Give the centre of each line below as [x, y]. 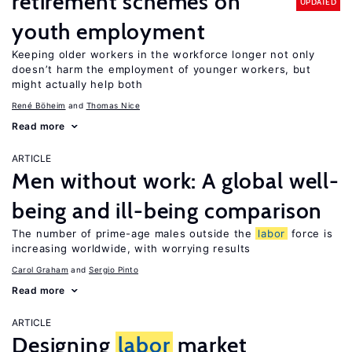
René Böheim [39, 105]
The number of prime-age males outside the [134, 233]
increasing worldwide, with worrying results [132, 248]
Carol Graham [40, 269]
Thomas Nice [113, 105]
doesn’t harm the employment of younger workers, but [161, 69]
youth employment [109, 31]
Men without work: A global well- [176, 181]
